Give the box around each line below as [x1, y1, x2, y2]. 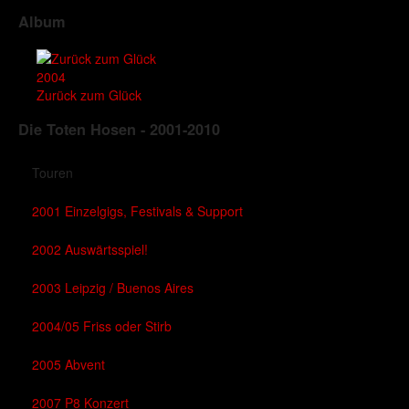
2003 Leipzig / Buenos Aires [32, 278, 194, 298]
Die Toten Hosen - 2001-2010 [18, 119, 220, 141]
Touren [32, 163, 73, 183]
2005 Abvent [32, 355, 105, 374]
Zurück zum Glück [37, 85, 142, 104]
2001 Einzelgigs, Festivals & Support [32, 202, 243, 221]
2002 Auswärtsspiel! [32, 240, 148, 259]
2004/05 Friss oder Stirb [32, 317, 172, 336]
